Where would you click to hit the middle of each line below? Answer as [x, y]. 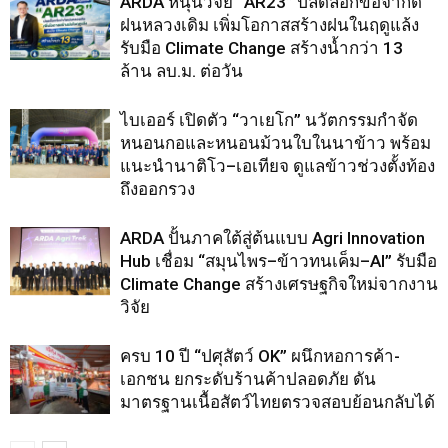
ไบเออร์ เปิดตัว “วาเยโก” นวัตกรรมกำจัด [269, 120]
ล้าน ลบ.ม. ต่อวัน [181, 71]
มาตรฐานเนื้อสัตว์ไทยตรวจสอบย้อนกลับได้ [277, 402]
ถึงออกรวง [157, 189]
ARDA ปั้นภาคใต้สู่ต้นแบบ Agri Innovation [272, 238]
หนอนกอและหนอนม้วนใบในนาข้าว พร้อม [275, 143]
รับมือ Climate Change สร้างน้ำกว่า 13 [261, 48]
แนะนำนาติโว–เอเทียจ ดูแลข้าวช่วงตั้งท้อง [277, 166]
